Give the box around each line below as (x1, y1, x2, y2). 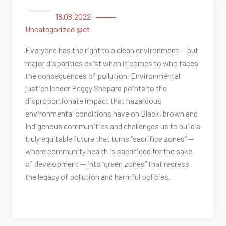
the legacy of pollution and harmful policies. (25, 172, 171, 182)
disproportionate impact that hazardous (25, 96, 161, 106)
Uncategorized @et (25, 24, 90, 34)
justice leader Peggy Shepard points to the (25, 83, 167, 93)
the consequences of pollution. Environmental (25, 71, 180, 81)
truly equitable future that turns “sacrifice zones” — (25, 134, 194, 144)
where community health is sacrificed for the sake (25, 146, 192, 156)
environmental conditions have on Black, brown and (25, 108, 198, 119)
